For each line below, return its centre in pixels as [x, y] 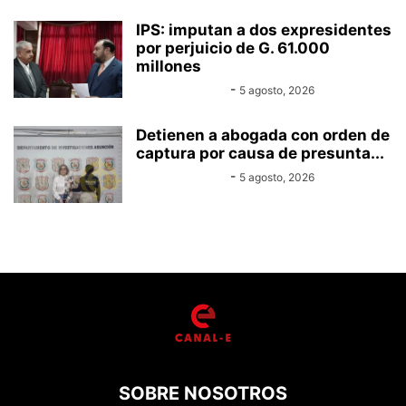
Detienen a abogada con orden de [263, 135]
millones [169, 66]
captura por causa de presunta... [260, 153]
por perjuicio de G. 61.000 [233, 48]
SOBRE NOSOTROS [203, 393]
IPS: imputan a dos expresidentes [264, 30]
